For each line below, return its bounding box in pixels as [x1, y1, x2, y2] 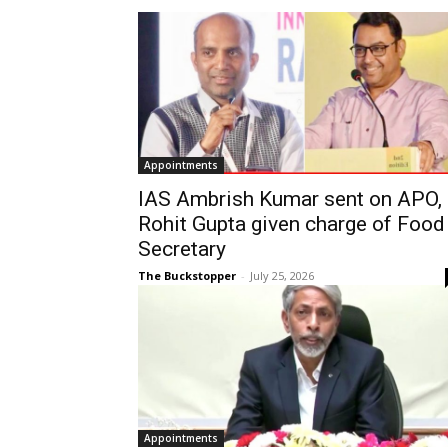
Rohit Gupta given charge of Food [138, 211, 445, 236]
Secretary [138, 236, 226, 261]
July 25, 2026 [250, 267, 314, 283]
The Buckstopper [138, 267, 236, 283]
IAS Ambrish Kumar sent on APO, [138, 186, 442, 211]
